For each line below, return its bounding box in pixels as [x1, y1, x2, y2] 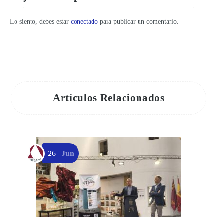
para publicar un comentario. [98, 17, 179, 25]
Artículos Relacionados [52, 92, 165, 104]
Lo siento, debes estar [10, 17, 71, 25]
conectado [71, 17, 98, 25]
